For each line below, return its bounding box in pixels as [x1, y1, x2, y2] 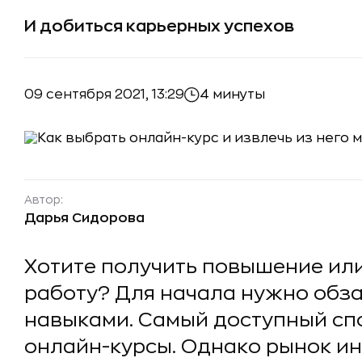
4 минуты [200, 88, 265, 101]
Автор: [24, 194, 63, 205]
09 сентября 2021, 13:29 [24, 87, 184, 101]
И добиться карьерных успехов [24, 18, 294, 35]
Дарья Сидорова [24, 212, 145, 225]
